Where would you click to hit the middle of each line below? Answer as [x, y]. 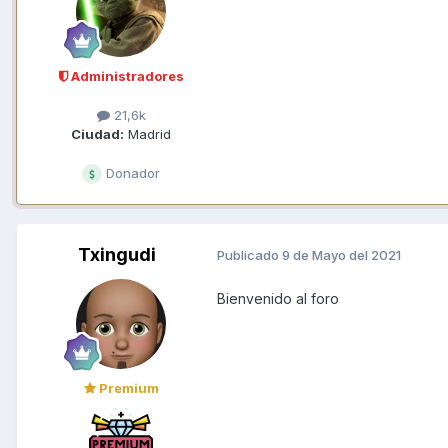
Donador [131, 172]
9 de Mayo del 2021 [341, 255]
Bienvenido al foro [280, 298]
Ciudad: [97, 133]
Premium [127, 387]
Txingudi [117, 254]
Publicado [249, 255]
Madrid [147, 133]
